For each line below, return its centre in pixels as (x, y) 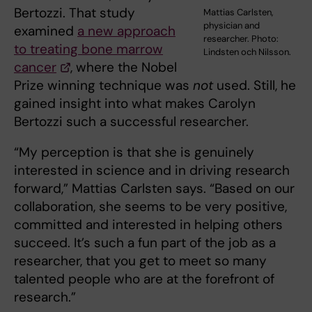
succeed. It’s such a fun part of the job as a (145, 242)
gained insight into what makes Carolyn (135, 103)
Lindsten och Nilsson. (248, 52)
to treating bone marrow (88, 49)
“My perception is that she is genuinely (134, 152)
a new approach (126, 31)
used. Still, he (255, 85)
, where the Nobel (124, 67)
